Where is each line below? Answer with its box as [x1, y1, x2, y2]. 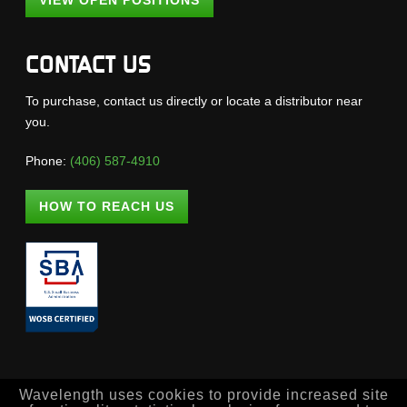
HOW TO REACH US [39, 199, 175, 214]
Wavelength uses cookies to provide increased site [18, 387, 389, 403]
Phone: [25, 154, 71, 169]
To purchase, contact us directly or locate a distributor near [25, 94, 363, 109]
